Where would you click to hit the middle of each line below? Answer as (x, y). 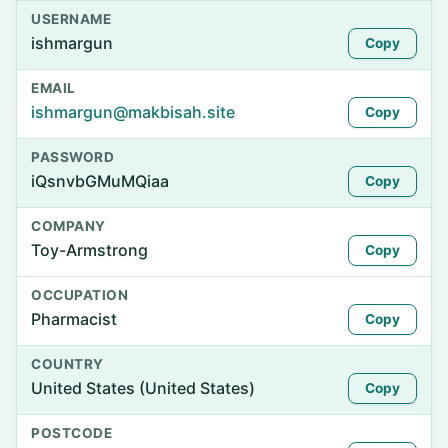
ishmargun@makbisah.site (133, 112)
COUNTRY (67, 364)
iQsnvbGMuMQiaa (100, 181)
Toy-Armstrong (89, 250)
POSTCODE (72, 433)
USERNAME (71, 19)
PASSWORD (73, 157)
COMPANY (68, 226)
